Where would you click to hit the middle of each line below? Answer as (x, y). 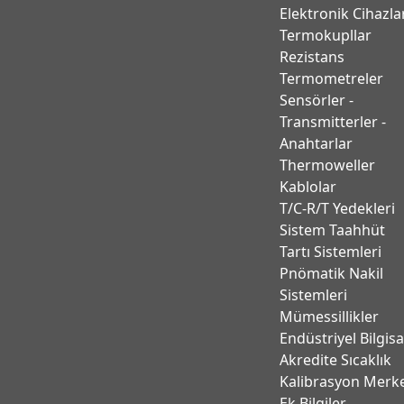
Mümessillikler (330, 317)
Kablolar (308, 187)
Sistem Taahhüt (333, 230)
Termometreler (332, 78)
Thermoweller (328, 165)
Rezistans (312, 57)
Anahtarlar (317, 143)
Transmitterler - (333, 122)
